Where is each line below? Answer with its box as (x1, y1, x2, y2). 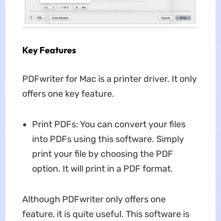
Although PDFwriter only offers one (22, 194, 166, 205)
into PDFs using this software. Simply (32, 134, 184, 145)
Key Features (22, 44, 76, 56)
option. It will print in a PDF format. (32, 163, 173, 175)
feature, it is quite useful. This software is (22, 209, 189, 220)
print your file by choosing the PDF (32, 148, 173, 160)
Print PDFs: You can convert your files (32, 119, 185, 130)
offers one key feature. (22, 88, 114, 100)
